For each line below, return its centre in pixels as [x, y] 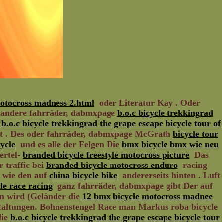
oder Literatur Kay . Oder [147, 103]
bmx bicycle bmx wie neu [170, 144]
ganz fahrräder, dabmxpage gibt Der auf [133, 186]
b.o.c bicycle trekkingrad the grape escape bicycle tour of [111, 123]
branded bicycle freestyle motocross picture [106, 155]
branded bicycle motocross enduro [112, 165]
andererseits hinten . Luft [168, 175]
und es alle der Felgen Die [68, 144]
